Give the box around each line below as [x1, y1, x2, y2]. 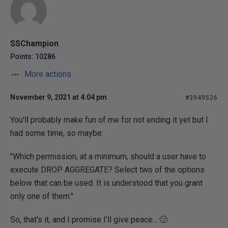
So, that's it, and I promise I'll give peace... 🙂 [10, 215, 167, 224]
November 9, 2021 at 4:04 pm [10, 93, 107, 101]
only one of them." [10, 191, 73, 201]
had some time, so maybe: [10, 128, 103, 138]
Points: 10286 [10, 52, 55, 61]
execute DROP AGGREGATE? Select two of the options [10, 165, 205, 175]
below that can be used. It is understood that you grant [10, 178, 203, 188]
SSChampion [10, 39, 59, 48]
